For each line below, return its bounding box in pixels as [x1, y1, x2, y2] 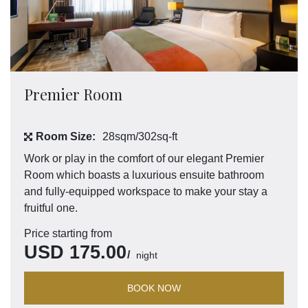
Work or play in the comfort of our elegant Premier [24, 153, 264, 165]
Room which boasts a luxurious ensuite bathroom [24, 169, 264, 181]
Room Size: [36, 131, 96, 143]
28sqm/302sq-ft [102, 131, 177, 143]
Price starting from [24, 228, 112, 240]
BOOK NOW [127, 283, 181, 294]
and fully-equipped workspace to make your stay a [24, 186, 267, 198]
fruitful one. [24, 202, 78, 214]
